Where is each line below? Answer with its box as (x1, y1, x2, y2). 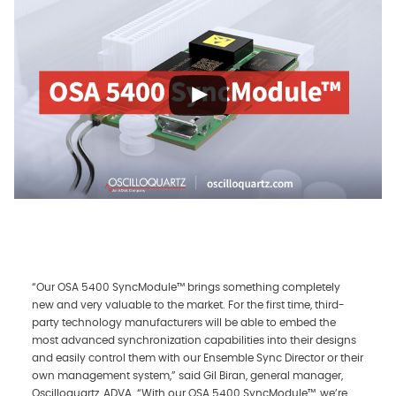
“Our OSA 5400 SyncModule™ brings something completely (32, 282, 340, 293)
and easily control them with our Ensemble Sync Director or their (32, 353, 363, 363)
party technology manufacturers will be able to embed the (32, 317, 336, 328)
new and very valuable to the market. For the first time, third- (32, 300, 345, 310)
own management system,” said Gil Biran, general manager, (32, 370, 343, 381)
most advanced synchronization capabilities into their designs (32, 335, 356, 346)
